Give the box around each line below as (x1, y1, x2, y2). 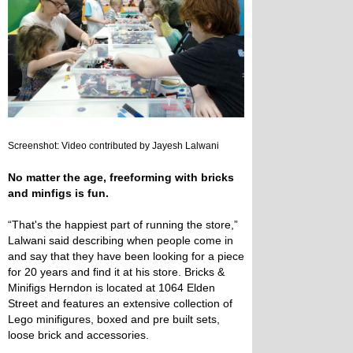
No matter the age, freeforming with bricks (8, 170, 234, 184)
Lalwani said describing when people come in (8, 233, 233, 247)
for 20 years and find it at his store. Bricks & (8, 265, 225, 278)
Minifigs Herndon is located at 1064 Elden (8, 281, 215, 294)
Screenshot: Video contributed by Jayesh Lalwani (8, 139, 219, 151)
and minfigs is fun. (8, 186, 109, 199)
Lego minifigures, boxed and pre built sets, (8, 312, 220, 325)
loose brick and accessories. (8, 328, 152, 341)
